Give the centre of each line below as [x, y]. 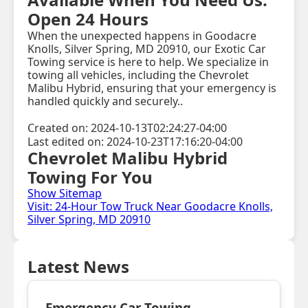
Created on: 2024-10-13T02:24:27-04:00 [127, 128]
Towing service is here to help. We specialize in [148, 62]
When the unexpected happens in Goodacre [142, 36]
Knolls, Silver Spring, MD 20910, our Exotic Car [147, 49]
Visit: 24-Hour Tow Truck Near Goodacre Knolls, [150, 207]
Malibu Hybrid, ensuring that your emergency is [152, 88]
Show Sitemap [65, 194]
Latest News [78, 267]
